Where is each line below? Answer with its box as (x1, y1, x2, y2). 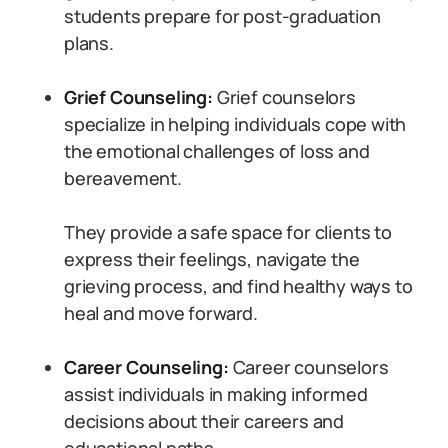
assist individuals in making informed (64, 382, 368, 406)
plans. (64, 31, 114, 55)
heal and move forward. (64, 301, 259, 325)
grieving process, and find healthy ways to (64, 274, 413, 298)
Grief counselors (212, 85, 356, 109)
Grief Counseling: (64, 85, 213, 109)
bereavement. (64, 166, 182, 190)
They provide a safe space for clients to (64, 220, 392, 244)
